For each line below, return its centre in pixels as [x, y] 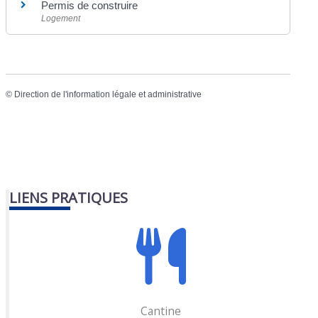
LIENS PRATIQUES [69, 198]
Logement [61, 18]
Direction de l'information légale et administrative [108, 94]
